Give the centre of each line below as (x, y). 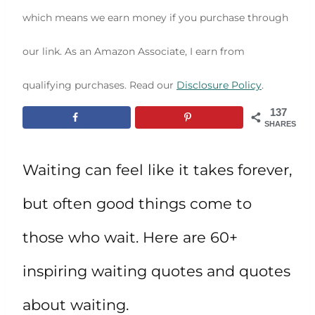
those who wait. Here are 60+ (130, 238)
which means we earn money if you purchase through (155, 18)
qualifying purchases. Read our (99, 85)
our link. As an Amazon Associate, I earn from (134, 52)
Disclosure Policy (219, 85)
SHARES (280, 124)
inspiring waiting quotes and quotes (156, 271)
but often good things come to (137, 204)
